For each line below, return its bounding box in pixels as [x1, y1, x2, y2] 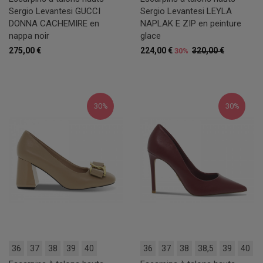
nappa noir [9, 31, 49, 42]
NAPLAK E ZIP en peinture [140, 18, 241, 29]
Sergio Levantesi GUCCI [9, 6, 100, 17]
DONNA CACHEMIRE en [9, 18, 99, 29]
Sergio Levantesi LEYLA [140, 6, 232, 17]
